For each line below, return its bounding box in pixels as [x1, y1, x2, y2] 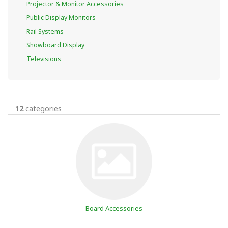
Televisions [26, 54, 61, 63]
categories [23, 103, 62, 113]
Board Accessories [85, 203, 142, 213]
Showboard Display [26, 40, 84, 49]
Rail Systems [26, 26, 64, 36]
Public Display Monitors [26, 13, 96, 22]
